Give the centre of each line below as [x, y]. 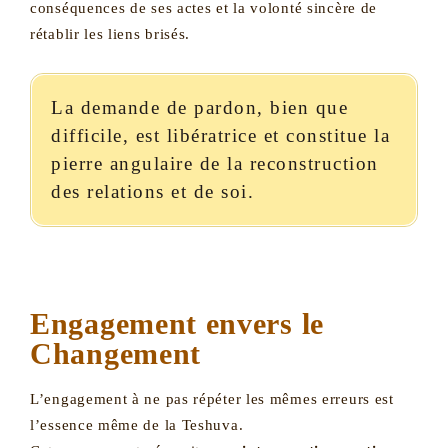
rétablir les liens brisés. [110, 34]
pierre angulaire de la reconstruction [215, 164]
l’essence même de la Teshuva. [137, 424]
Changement [115, 353]
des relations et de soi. [152, 192]
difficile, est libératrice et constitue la [220, 136]
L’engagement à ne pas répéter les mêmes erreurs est [212, 398]
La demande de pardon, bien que [199, 108]
